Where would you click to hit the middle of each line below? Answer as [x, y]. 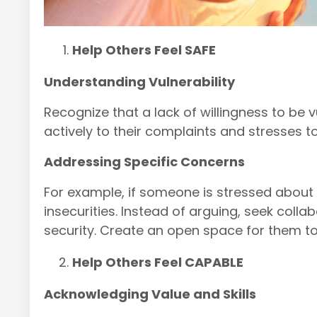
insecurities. [82, 211]
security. [72, 230]
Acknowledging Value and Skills [150, 294]
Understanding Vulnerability [139, 81]
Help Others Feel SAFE [144, 50]
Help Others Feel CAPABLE [158, 262]
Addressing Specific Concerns [144, 161]
